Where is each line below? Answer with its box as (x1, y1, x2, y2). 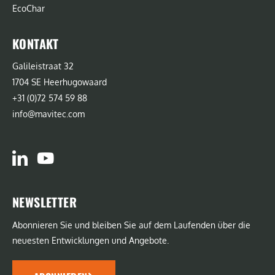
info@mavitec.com (12, 108, 85, 119)
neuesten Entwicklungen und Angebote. (12, 234, 169, 246)
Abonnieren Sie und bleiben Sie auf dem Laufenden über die (12, 219, 250, 230)
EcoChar (12, 2, 45, 14)
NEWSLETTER (12, 192, 77, 211)
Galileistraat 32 (12, 60, 74, 71)
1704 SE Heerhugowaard (12, 76, 107, 87)
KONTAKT (12, 34, 59, 53)
